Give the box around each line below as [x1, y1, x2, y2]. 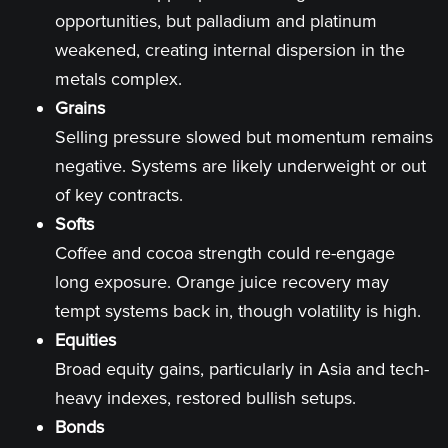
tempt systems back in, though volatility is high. [55, 300, 421, 322]
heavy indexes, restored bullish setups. [55, 387, 356, 409]
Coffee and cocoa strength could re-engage [55, 242, 395, 264]
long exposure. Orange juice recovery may [55, 271, 389, 293]
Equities [55, 329, 116, 351]
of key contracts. [55, 184, 183, 206]
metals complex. [55, 68, 182, 90]
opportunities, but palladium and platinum [55, 10, 377, 32]
